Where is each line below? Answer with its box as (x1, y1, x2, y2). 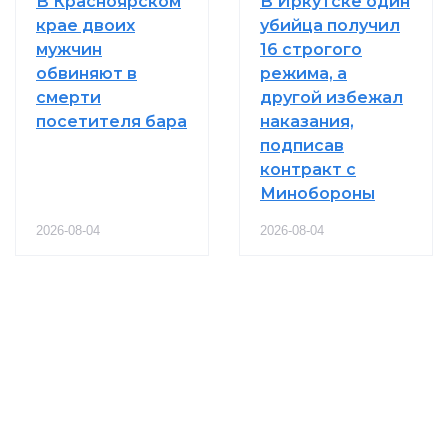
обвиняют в (36, 63, 137, 83)
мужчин (36, 39, 102, 59)
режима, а (260, 63, 347, 83)
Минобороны (260, 183, 375, 203)
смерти (36, 87, 101, 107)
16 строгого (260, 39, 362, 59)
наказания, (260, 111, 354, 131)
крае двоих (36, 15, 135, 35)
